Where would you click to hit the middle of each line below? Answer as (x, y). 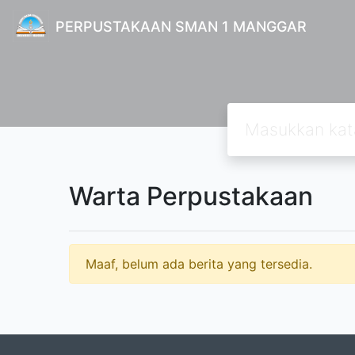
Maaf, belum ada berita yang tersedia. (199, 264)
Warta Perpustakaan (191, 196)
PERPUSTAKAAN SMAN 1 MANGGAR (181, 26)
